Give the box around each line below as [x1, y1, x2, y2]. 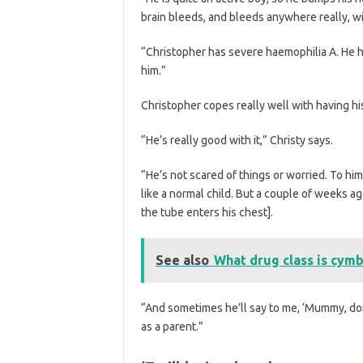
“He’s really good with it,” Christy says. [140, 133, 333, 147]
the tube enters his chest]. [140, 205, 273, 219]
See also [155, 252, 209, 267]
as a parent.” [140, 319, 203, 333]
